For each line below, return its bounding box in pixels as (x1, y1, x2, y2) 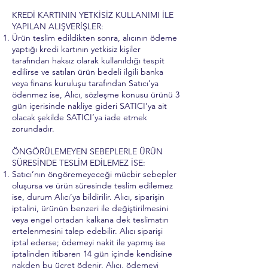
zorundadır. (12, 123, 54, 134)
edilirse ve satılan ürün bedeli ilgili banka (12, 66, 163, 77)
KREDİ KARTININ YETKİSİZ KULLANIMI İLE (12, 10, 173, 20)
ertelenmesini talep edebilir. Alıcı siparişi (12, 226, 163, 236)
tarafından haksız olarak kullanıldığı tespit (12, 55, 165, 66)
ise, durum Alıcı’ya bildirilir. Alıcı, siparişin (12, 191, 165, 202)
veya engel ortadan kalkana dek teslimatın (12, 214, 169, 225)
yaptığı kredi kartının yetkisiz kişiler (12, 44, 141, 54)
